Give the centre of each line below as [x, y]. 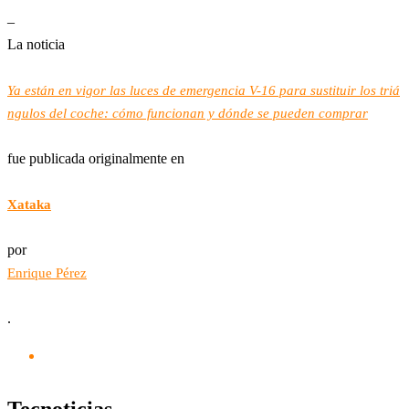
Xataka [29, 204]
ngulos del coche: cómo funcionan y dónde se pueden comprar [188, 113]
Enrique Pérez [47, 273]
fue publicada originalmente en [96, 158]
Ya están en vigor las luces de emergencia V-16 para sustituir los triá [204, 90]
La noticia [36, 44]
